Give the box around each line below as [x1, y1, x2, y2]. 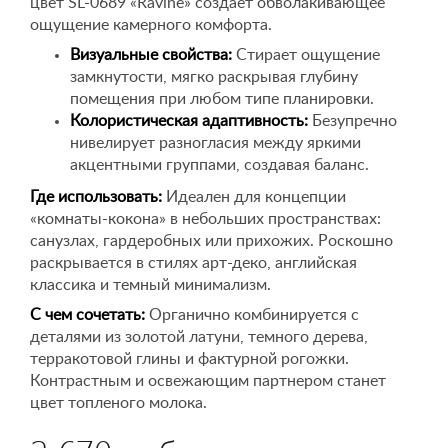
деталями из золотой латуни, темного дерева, [30, 329, 368, 345]
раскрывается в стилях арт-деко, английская [30, 255, 357, 271]
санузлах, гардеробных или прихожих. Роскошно [30, 233, 393, 249]
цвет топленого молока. [30, 395, 207, 411]
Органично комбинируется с [145, 307, 359, 323]
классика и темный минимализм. [30, 277, 271, 293]
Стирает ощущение [232, 47, 380, 63]
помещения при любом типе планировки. [70, 91, 374, 107]
